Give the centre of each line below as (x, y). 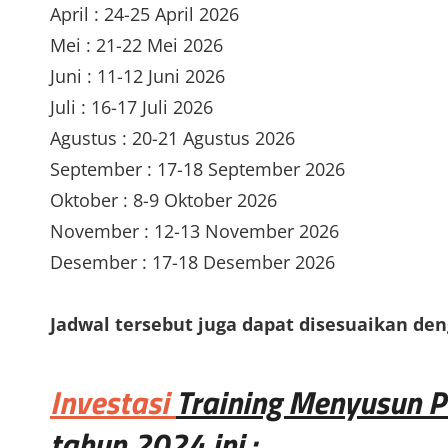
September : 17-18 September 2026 (197, 168)
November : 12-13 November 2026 (194, 230)
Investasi (109, 402)
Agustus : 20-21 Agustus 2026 (172, 137)
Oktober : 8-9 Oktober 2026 (163, 199)
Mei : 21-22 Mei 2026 (136, 44)
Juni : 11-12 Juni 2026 (137, 75)
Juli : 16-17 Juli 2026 (131, 106)
